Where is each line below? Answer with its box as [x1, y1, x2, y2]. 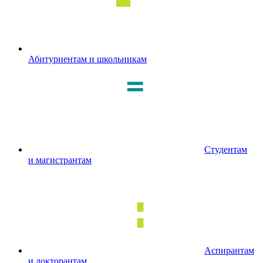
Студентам [204, 144, 247, 154]
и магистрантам [28, 155, 92, 165]
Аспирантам [204, 245, 254, 255]
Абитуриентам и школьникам [28, 54, 147, 64]
